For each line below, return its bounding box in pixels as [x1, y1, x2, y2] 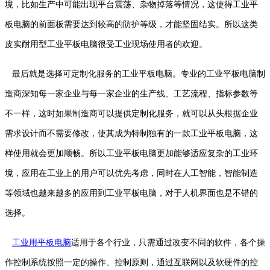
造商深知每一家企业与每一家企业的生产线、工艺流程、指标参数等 [5, 89, 258, 99]
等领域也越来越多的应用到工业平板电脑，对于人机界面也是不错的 [5, 189, 258, 198]
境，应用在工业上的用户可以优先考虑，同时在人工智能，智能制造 [5, 169, 258, 178]
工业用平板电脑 [12, 238, 71, 248]
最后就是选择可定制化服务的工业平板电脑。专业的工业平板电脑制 [5, 69, 265, 79]
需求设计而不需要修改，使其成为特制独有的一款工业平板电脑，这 [5, 129, 258, 139]
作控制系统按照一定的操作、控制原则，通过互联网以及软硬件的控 [5, 258, 258, 268]
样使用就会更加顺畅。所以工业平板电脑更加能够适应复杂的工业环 [5, 149, 258, 159]
